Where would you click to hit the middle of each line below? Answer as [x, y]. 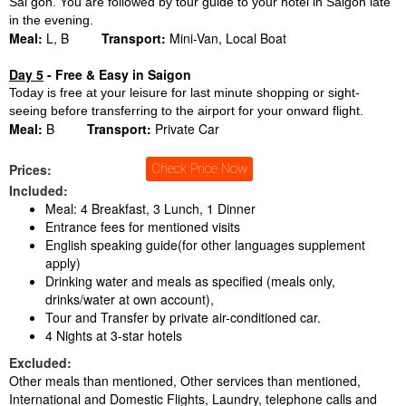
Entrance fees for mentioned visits [143, 227]
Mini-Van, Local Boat [226, 38]
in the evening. [51, 19]
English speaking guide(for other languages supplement [205, 245]
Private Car [185, 128]
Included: [39, 191]
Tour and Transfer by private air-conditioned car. [183, 318]
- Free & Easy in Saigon [117, 74]
